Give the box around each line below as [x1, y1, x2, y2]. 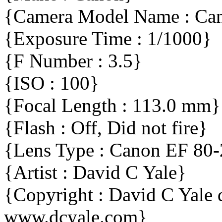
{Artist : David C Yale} [4, 162, 186, 183]
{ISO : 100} [4, 72, 99, 94]
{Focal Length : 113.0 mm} [4, 95, 221, 116]
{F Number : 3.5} [4, 50, 142, 72]
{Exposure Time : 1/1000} [4, 28, 212, 50]
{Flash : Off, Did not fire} [4, 117, 208, 139]
